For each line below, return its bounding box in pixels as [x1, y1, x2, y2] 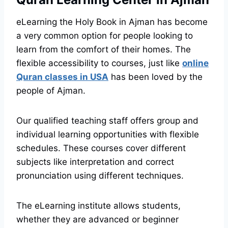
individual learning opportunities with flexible [16, 129, 199, 140]
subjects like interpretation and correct [16, 157, 174, 167]
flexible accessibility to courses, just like [16, 58, 182, 69]
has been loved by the [108, 72, 203, 82]
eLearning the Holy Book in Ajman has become [16, 17, 208, 27]
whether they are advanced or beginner [16, 214, 179, 225]
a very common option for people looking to [16, 31, 193, 41]
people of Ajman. [16, 85, 88, 96]
